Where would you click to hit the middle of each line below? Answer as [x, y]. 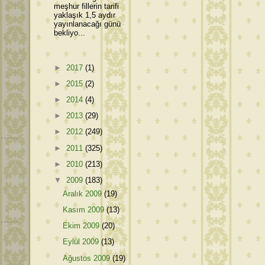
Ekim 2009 [83, 226]
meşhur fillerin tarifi [86, 7]
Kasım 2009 [85, 210]
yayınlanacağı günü [87, 24]
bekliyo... [70, 33]
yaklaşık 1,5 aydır [85, 15]
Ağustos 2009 [88, 258]
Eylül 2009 [82, 242]
